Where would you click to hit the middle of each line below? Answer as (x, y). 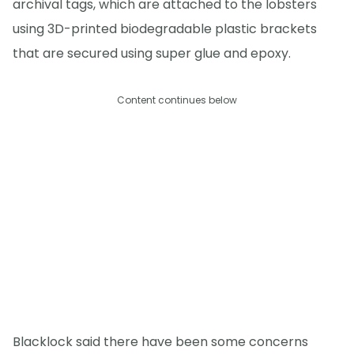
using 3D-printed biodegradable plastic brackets (165, 28)
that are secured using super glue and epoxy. (152, 53)
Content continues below (177, 100)
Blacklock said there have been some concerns (160, 342)
